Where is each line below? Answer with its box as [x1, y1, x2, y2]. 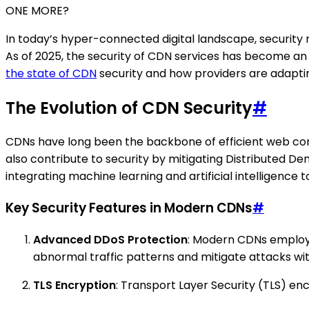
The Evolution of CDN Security [6, 96, 252, 119]
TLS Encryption [33, 277, 116, 293]
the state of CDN [6, 65, 97, 81]
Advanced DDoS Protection [33, 231, 188, 248]
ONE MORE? [6, 2, 69, 19]
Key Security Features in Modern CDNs [6, 199, 252, 218]
